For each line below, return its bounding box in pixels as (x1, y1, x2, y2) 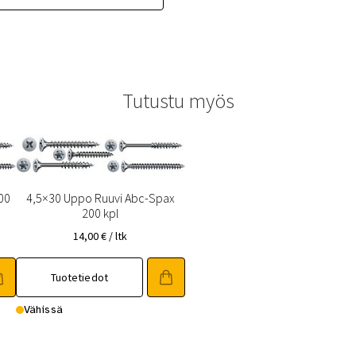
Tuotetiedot (50, 270, 109, 285)
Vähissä (23, 303, 63, 317)
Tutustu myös (122, 88, 234, 114)
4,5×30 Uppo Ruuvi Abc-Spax (25, 189, 175, 206)
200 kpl (81, 204, 119, 221)
